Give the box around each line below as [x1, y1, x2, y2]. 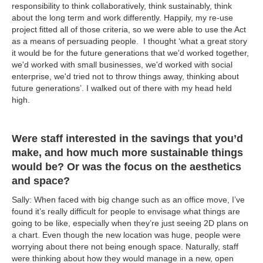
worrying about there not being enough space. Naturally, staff [12, 242, 238, 252]
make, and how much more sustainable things [12, 147, 243, 159]
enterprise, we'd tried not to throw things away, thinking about [12, 72, 239, 82]
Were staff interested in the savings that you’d [12, 133, 243, 145]
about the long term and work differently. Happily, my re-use [12, 13, 233, 23]
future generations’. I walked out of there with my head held [12, 83, 232, 93]
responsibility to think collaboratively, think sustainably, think [12, 1, 232, 11]
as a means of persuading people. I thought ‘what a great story [12, 36, 247, 46]
